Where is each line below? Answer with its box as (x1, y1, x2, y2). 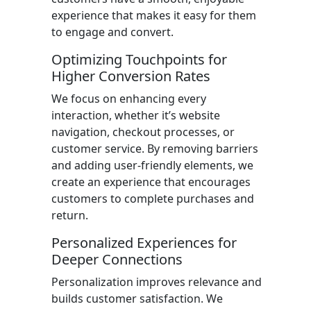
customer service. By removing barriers (51, 141, 258, 156)
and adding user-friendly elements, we (51, 158, 253, 173)
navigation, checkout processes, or (51, 124, 235, 140)
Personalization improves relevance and (51, 274, 262, 289)
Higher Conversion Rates (51, 67, 210, 85)
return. (51, 208, 88, 223)
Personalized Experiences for (51, 233, 237, 252)
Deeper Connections (51, 250, 183, 269)
